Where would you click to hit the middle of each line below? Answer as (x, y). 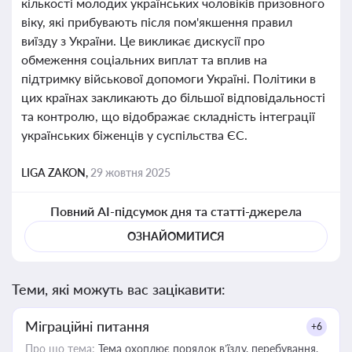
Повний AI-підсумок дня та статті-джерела (176, 211)
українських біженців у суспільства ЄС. (134, 135)
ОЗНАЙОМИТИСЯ (176, 236)
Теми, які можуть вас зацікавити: (119, 289)
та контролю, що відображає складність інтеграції (168, 116)
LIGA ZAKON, (56, 172)
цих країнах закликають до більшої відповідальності (173, 97)
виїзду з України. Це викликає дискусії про (143, 40)
